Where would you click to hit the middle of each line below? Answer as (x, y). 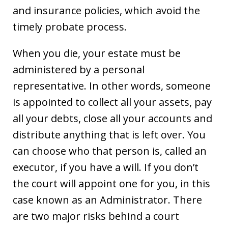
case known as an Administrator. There (107, 199)
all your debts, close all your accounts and (112, 118)
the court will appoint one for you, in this (111, 183)
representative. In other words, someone (112, 85)
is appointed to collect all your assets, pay (112, 102)
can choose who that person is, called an (110, 151)
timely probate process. (70, 26)
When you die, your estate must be (97, 53)
